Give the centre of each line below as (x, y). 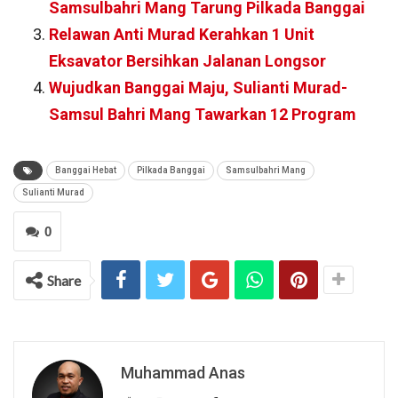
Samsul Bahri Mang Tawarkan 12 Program (203, 115)
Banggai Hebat (86, 171)
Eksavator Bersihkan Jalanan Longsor (187, 61)
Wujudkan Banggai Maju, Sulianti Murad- (198, 88)
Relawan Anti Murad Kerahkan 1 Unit (182, 35)
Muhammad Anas (183, 373)
